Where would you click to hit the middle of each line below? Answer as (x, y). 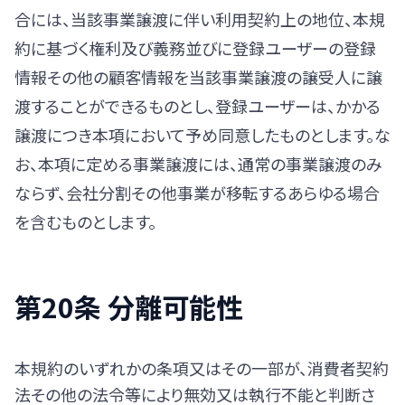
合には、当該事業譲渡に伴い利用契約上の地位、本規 (200, 19)
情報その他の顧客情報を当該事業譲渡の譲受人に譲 (198, 77)
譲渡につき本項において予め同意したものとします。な (202, 135)
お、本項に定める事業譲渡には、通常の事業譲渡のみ (198, 164)
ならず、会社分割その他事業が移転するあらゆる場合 (197, 193)
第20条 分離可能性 (129, 306)
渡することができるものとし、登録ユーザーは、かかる (198, 106)
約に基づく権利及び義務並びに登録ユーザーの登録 (195, 48)
